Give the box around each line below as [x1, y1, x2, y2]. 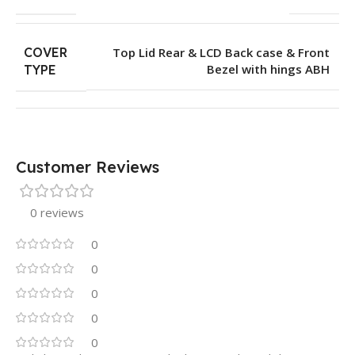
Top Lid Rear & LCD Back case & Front [113, 44, 330, 61]
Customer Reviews [16, 156, 159, 177]
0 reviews [30, 204, 84, 220]
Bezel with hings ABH [207, 61, 330, 78]
